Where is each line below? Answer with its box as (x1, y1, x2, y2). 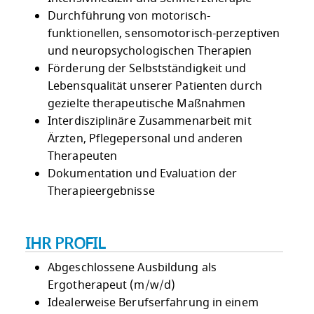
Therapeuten (48, 148, 118, 165)
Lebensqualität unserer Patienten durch (48, 78, 262, 95)
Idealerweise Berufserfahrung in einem (48, 294, 259, 311)
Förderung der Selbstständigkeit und (48, 60, 247, 78)
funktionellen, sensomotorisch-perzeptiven (48, 25, 280, 43)
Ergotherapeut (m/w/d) (48, 276, 179, 294)
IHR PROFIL (25, 232, 106, 255)
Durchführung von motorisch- (48, 8, 210, 25)
